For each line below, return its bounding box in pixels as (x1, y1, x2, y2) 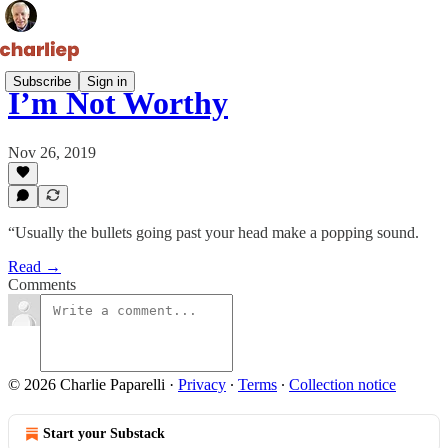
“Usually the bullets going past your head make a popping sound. (8, 224, 419, 241)
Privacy (178, 376, 226, 393)
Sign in (87, 73, 127, 89)
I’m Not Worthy (8, 85, 228, 122)
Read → (8, 258, 61, 275)
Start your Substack (43, 426, 165, 441)
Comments (8, 276, 76, 293)
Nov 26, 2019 (8, 143, 96, 161)
